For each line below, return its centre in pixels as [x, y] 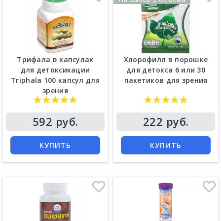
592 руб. [55, 122]
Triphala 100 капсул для [55, 80]
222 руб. [166, 122]
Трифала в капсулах [55, 60]
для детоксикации [55, 70]
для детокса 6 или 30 [166, 70]
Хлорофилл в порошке [166, 60]
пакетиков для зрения [166, 80]
